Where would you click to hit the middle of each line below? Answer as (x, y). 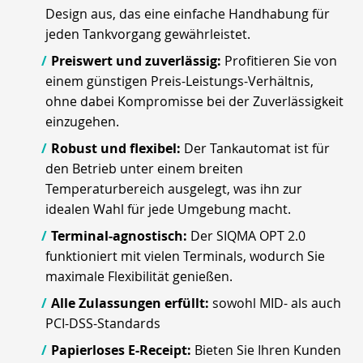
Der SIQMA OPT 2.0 (246, 235)
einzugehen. (82, 121)
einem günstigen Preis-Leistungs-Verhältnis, (179, 81)
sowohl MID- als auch (277, 303)
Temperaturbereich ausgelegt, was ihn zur (174, 188)
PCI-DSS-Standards (103, 323)
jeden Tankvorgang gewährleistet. (148, 34)
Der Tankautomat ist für (255, 148)
